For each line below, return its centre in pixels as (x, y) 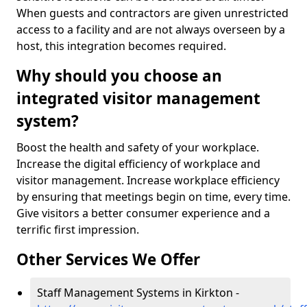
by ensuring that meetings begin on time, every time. (153, 197)
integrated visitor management (138, 98)
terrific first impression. (78, 230)
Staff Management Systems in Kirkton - (138, 293)
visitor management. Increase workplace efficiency (148, 180)
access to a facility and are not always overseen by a (151, 29)
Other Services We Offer (108, 259)
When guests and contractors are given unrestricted (152, 13)
